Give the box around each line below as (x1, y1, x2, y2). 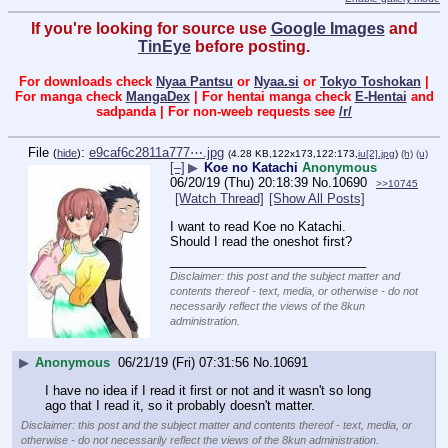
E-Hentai (354, 88, 407, 104)
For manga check (14, 88, 126, 104)
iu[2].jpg (358, 148, 395, 160)
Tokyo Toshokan (320, 73, 421, 89)
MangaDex (125, 88, 190, 104)
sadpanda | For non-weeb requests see (96, 103, 339, 119)
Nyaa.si (254, 73, 299, 89)
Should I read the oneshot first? (170, 234, 352, 250)
